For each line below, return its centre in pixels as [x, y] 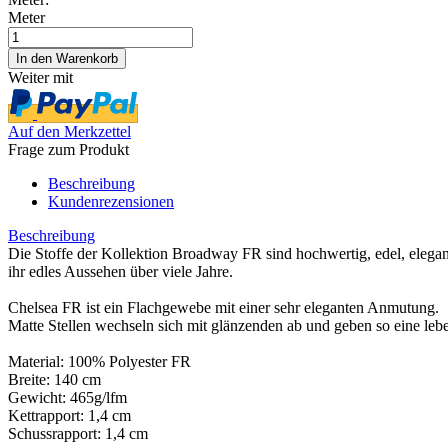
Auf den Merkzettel [69, 131]
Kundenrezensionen [111, 201]
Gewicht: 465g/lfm [67, 397]
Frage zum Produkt [68, 149]
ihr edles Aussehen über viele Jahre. [120, 271]
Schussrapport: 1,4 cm [78, 433]
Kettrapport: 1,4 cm [69, 415]
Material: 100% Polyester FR [99, 361]
